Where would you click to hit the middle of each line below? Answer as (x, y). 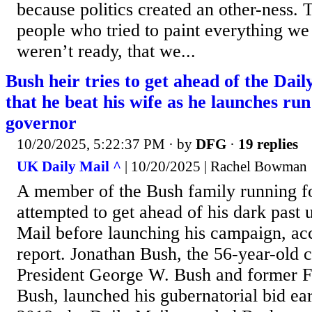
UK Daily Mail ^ (69, 166)
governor (41, 123)
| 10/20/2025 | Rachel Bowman (214, 166)
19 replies (268, 145)
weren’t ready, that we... (106, 52)
